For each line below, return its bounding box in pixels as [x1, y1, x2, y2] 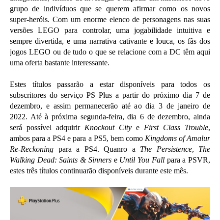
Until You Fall [119, 156, 165, 165]
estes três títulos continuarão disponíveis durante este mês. [10, 166, 188, 175]
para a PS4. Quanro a [54, 145, 140, 154]
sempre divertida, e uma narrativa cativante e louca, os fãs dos [10, 37, 210, 46]
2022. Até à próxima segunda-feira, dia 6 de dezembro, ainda [10, 112, 210, 121]
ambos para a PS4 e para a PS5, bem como [10, 134, 145, 143]
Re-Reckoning [10, 145, 54, 154]
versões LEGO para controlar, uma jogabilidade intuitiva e [10, 26, 210, 35]
